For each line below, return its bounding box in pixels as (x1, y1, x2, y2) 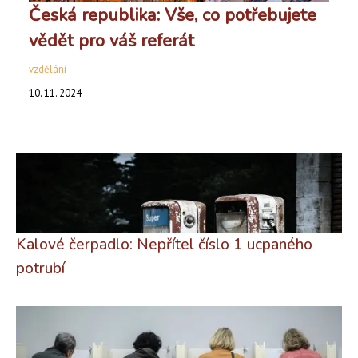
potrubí (16, 257, 65, 279)
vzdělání (29, 62, 66, 76)
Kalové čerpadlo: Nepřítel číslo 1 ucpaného (16, 233, 312, 255)
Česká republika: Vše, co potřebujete (29, 2, 316, 27)
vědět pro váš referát (29, 28, 194, 53)
